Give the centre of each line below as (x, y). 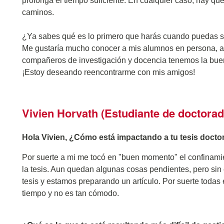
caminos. (38, 12)
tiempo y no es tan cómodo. (70, 193)
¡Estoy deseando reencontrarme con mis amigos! (108, 72)
